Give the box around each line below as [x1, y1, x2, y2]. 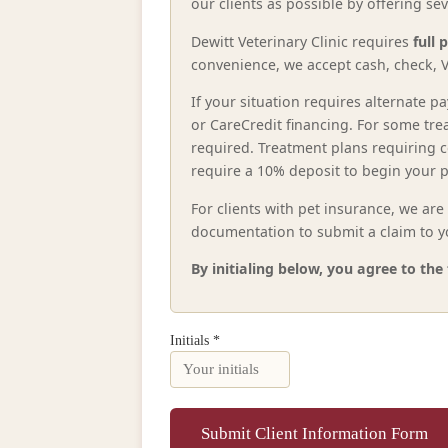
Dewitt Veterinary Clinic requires [191, 31, 413, 51]
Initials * [170, 331, 220, 348]
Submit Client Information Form [200, 424, 428, 444]
